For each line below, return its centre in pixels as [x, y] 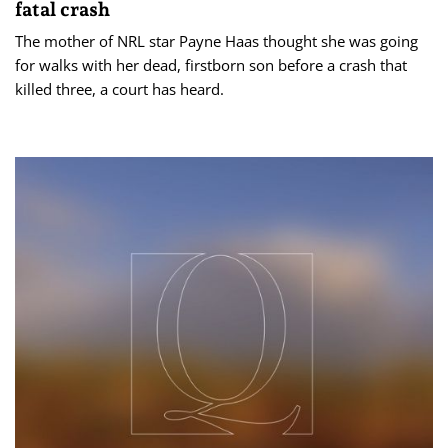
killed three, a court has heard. [119, 88]
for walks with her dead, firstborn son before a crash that [211, 64]
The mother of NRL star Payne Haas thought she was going [216, 40]
